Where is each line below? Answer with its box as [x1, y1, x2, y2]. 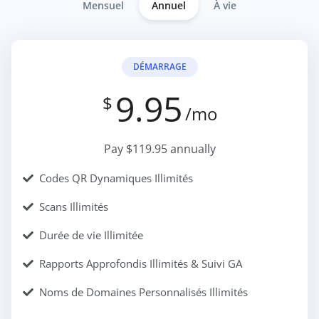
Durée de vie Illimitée [39, 228, 143, 242]
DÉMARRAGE [132, 61, 187, 73]
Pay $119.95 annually [103, 141, 216, 157]
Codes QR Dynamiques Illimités [39, 171, 193, 185]
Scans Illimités [39, 199, 108, 214]
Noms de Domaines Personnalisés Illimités [39, 285, 248, 299]
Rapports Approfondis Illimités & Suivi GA [39, 256, 242, 271]
